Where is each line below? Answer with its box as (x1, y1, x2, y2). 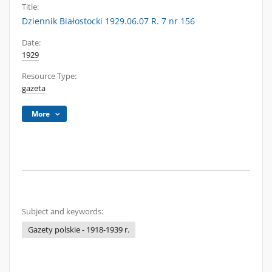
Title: (22, 2, 39, 12)
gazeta (22, 83, 46, 93)
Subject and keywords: (22, 206, 103, 217)
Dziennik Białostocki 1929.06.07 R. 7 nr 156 (22, 15, 195, 27)
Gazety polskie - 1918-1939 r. (28, 225, 129, 235)
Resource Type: (22, 71, 76, 81)
